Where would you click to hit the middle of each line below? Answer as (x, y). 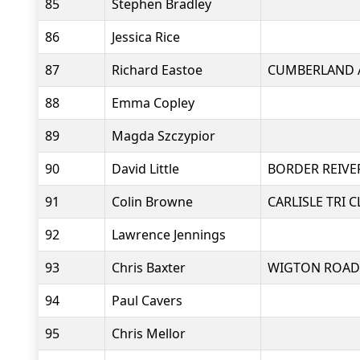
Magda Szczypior (164, 136)
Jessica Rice (146, 37)
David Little (145, 169)
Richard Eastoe (157, 70)
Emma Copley (153, 103)
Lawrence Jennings (169, 235)
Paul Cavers (147, 301)
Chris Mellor (149, 333)
